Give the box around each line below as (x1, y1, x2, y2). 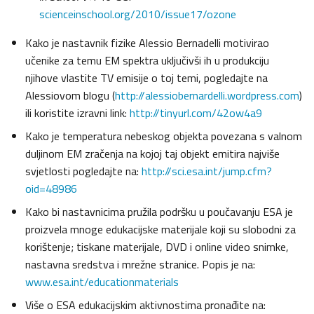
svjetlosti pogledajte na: (25, 163, 142, 180)
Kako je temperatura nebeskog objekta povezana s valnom (25, 128, 302, 145)
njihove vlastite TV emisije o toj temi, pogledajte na (25, 69, 268, 87)
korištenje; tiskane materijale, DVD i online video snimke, (25, 238, 289, 256)
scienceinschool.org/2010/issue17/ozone (39, 6, 236, 23)
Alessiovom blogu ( (25, 87, 115, 104)
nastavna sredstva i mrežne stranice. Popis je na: (25, 256, 255, 273)
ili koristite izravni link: (25, 104, 130, 122)
